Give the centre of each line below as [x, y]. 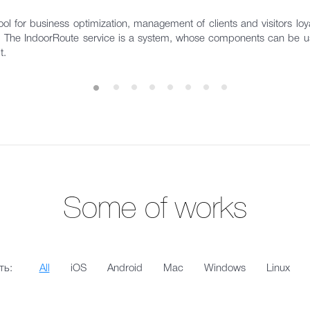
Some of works [155, 210]
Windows [225, 268]
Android [125, 268]
